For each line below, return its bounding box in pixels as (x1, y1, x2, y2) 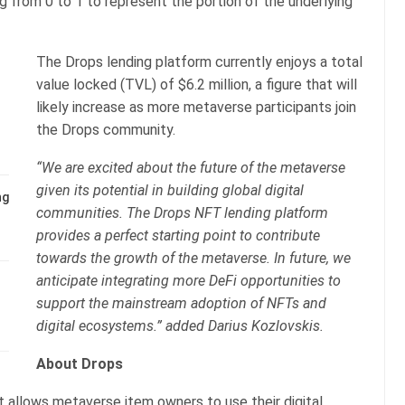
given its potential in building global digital (36, 181, 304, 199)
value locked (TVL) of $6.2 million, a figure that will (36, 75, 357, 93)
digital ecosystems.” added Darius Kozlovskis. (36, 316, 327, 334)
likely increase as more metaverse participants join (36, 98, 356, 116)
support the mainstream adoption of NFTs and (36, 294, 326, 312)
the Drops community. (36, 120, 175, 138)
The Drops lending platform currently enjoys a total (36, 52, 363, 71)
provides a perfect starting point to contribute (36, 226, 320, 244)
